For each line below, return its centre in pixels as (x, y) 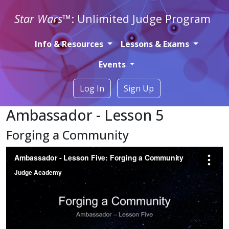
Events (112, 64)
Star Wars (38, 19)
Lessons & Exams (155, 44)
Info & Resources (69, 44)
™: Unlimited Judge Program (136, 19)
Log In (92, 88)
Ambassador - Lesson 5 (85, 115)
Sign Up (139, 88)
